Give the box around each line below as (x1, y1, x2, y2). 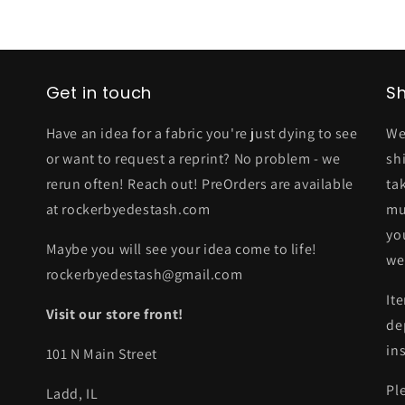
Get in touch (45, 80, 152, 104)
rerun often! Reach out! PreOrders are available (45, 174, 353, 193)
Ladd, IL (45, 383, 99, 403)
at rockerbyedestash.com (45, 199, 211, 219)
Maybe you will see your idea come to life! (45, 239, 317, 259)
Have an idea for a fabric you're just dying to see (45, 123, 358, 143)
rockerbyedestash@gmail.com (45, 264, 243, 284)
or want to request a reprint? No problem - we (45, 148, 341, 168)
